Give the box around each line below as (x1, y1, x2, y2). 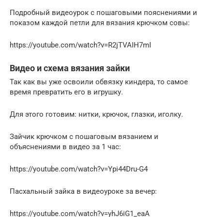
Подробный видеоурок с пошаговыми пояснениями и (10, 8, 197, 17)
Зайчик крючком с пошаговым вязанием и (10, 132, 158, 141)
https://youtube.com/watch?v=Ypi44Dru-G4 (10, 164, 148, 173)
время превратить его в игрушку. (10, 87, 123, 96)
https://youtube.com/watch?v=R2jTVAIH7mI (10, 40, 151, 49)
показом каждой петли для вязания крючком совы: (10, 18, 190, 27)
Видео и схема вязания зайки (10, 62, 130, 73)
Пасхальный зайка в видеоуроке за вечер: (10, 186, 157, 196)
